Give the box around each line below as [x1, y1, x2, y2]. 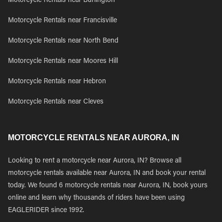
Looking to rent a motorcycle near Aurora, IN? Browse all [8, 158, 181, 165]
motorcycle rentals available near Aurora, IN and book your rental [8, 170, 206, 177]
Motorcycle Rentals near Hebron [8, 78, 106, 85]
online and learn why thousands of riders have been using [8, 195, 185, 202]
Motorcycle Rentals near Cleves [8, 99, 104, 106]
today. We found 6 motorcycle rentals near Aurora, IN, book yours [8, 182, 208, 189]
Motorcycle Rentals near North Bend [8, 38, 118, 45]
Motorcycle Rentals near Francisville [8, 17, 117, 24]
